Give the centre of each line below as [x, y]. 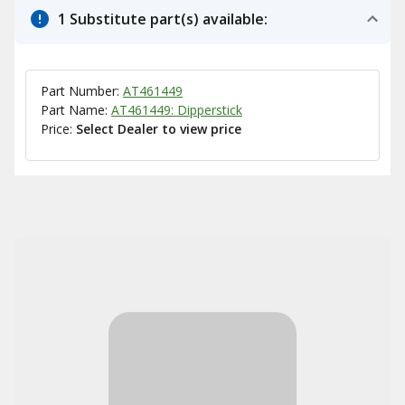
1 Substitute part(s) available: [163, 19]
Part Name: [76, 110]
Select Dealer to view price [159, 129]
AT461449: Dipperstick [177, 110]
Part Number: [82, 91]
